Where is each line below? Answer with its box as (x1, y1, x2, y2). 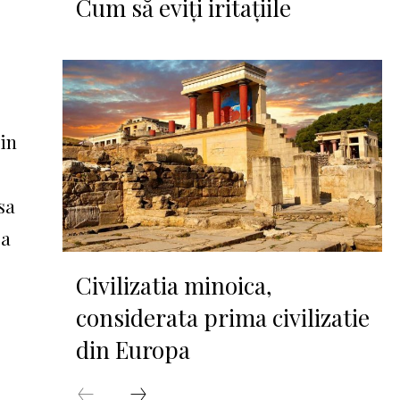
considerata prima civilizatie (76, 301, 371, 333)
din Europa (76, 333, 191, 365)
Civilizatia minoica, (76, 269, 273, 301)
